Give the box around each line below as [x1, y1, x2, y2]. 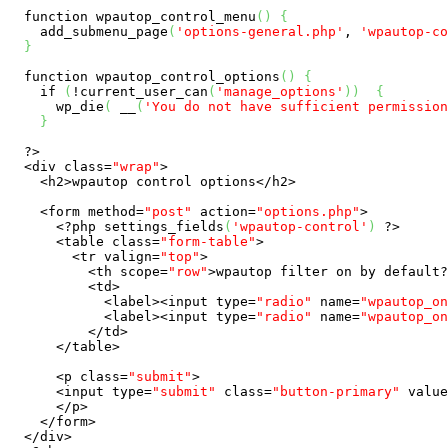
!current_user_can [72, 83, 208, 99]
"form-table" [160, 233, 256, 249]
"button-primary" [272, 383, 400, 399]
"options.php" [256, 203, 360, 219]
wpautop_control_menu [88, 8, 256, 24]
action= [192, 203, 256, 219]
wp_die [8, 98, 104, 114]
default [384, 263, 440, 279]
